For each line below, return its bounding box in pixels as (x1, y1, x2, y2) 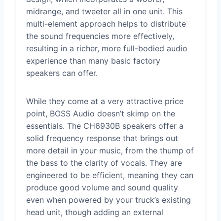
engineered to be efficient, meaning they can (26, 170, 193, 181)
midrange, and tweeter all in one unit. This (26, 6, 183, 17)
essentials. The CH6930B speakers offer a (26, 121, 184, 131)
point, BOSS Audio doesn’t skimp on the (26, 109, 175, 119)
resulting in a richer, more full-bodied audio (26, 43, 187, 54)
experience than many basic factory (26, 56, 160, 66)
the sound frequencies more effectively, (26, 31, 174, 41)
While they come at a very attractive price (26, 96, 184, 107)
